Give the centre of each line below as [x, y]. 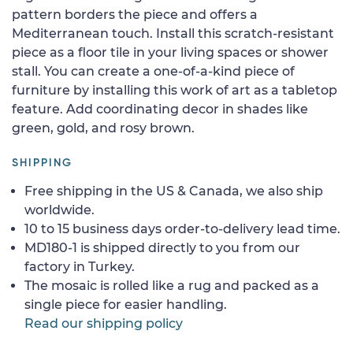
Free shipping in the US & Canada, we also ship [174, 191]
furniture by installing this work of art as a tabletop [175, 90]
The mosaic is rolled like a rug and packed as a [172, 285]
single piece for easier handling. [126, 304]
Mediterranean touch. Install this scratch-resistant [173, 33]
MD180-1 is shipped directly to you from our [162, 247]
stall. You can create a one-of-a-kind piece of [153, 71]
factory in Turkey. [80, 266]
